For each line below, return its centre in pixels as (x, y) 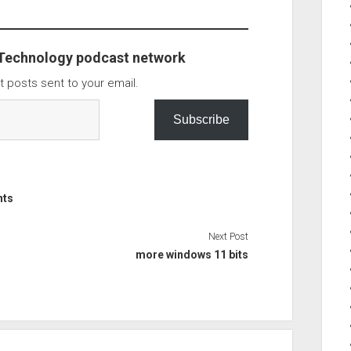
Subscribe (202, 119)
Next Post (229, 236)
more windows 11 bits (192, 254)
